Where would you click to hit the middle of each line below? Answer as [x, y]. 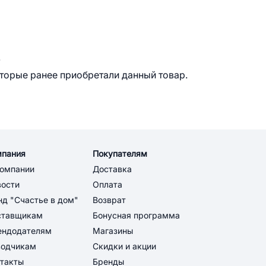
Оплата [107, 185]
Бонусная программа [136, 216]
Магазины [113, 231]
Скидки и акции [124, 246]
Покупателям [120, 154]
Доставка [112, 169]
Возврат [109, 200]
